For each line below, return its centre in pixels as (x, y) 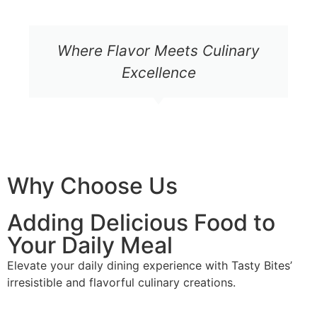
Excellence (158, 73)
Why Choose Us (92, 186)
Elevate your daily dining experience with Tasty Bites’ (150, 266)
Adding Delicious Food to (141, 223)
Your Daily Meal (90, 246)
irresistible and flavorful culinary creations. (121, 283)
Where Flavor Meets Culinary (158, 51)
